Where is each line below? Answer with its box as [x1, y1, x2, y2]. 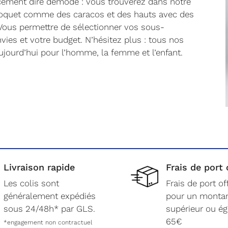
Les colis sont [4, 178, 60, 188]
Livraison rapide [4, 161, 75, 173]
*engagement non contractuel [4, 218, 93, 226]
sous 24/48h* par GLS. [4, 203, 96, 214]
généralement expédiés [4, 190, 96, 201]
